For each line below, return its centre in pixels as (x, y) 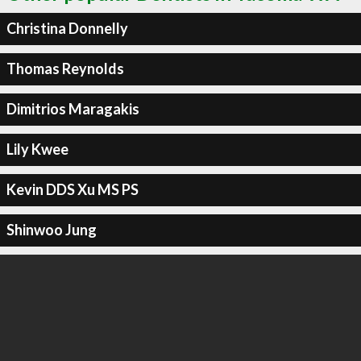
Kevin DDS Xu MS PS (72, 189)
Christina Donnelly (67, 28)
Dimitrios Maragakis (73, 109)
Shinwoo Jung (51, 230)
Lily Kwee (37, 149)
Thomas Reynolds (65, 68)
